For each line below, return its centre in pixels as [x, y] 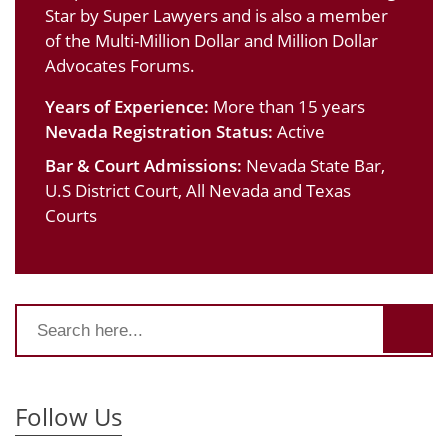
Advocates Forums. [120, 66]
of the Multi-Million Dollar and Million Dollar [211, 41]
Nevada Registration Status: [161, 132]
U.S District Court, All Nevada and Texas [198, 191]
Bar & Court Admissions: [145, 166]
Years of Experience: [127, 107]
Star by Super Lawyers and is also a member [216, 16]
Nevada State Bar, [315, 166]
